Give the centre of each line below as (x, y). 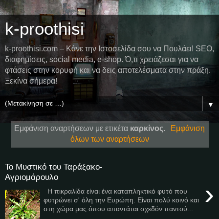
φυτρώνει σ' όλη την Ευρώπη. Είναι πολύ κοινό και (121, 200)
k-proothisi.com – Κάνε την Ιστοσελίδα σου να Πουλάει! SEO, (109, 49)
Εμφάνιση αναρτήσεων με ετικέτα (72, 128)
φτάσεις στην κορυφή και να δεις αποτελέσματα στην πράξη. (108, 70)
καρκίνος (147, 128)
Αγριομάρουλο (32, 177)
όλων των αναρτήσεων (109, 139)
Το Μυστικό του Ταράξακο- (54, 167)
